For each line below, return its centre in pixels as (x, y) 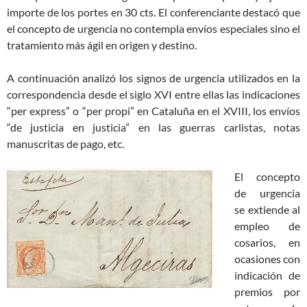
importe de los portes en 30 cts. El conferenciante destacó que (153, 12)
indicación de (267, 275)
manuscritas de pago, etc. (65, 143)
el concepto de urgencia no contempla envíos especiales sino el (153, 28)
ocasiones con (267, 258)
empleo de (267, 225)
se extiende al (267, 209)
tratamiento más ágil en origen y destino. (102, 45)
